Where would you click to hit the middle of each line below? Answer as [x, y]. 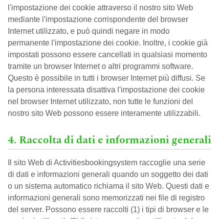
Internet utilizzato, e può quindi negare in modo [89, 31]
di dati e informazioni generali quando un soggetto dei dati [108, 174]
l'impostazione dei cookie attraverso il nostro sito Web [100, 8]
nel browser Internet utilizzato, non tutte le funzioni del [100, 101]
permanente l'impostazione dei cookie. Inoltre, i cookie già [108, 43]
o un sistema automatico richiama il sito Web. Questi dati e [109, 186]
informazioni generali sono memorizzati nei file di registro [106, 198]
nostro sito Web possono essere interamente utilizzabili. [104, 113]
